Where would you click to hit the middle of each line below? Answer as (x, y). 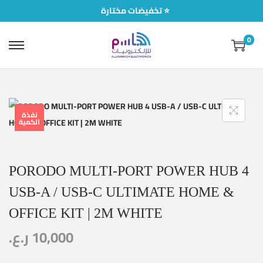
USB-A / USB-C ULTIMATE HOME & (122, 192)
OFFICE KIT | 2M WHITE (86, 213)
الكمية (29, 122)
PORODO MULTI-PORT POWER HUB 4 (129, 171)
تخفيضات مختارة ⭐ (166, 11)
